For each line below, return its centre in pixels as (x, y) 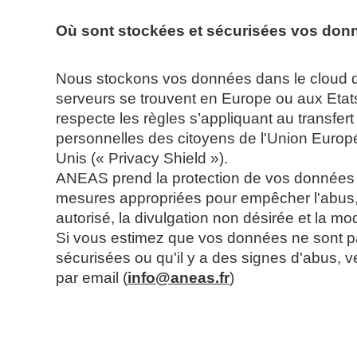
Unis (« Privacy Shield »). (142, 158)
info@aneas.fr (178, 278)
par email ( (92, 278)
